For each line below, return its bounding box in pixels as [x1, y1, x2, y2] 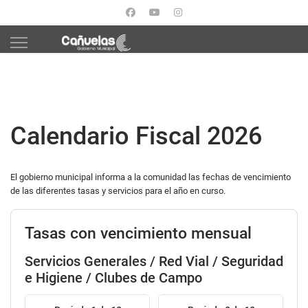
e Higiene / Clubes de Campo [25, 269, 202, 286]
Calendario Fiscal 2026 [10, 122, 262, 151]
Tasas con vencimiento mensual [25, 223, 252, 243]
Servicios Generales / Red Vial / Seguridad [25, 253, 283, 269]
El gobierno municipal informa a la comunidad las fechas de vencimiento [10, 172, 291, 182]
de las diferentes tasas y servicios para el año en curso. [10, 186, 225, 196]
